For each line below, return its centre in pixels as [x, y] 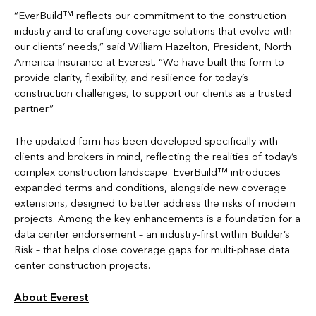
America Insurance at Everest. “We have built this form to [149, 62]
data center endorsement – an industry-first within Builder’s [152, 234]
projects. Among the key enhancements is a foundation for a [157, 219]
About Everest [51, 298]
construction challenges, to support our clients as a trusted [153, 93]
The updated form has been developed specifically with [146, 141]
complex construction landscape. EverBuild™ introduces [147, 172]
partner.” [34, 109]
